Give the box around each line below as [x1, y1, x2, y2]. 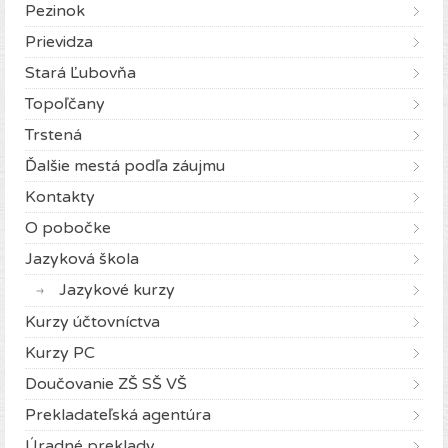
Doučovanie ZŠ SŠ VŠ [25, 374, 187, 395]
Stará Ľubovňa [25, 63, 136, 84]
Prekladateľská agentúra [25, 405, 211, 426]
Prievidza [25, 32, 93, 53]
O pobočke [25, 218, 111, 239]
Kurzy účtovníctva [25, 312, 160, 333]
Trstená [25, 125, 82, 146]
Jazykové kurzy [59, 280, 175, 301]
